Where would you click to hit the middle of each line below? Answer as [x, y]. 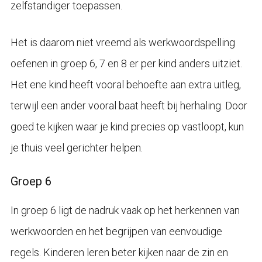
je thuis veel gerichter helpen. [76, 147]
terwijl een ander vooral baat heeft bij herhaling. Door [129, 105]
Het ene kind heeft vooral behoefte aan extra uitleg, [125, 84]
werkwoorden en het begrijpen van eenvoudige [116, 231]
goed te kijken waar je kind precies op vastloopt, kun [127, 126]
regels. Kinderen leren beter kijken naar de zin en [119, 252]
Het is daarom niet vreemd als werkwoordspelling [123, 42]
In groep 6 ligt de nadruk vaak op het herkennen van [125, 210]
